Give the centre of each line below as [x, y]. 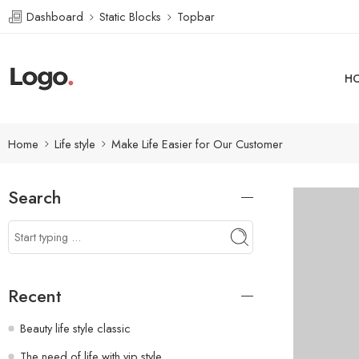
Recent [35, 296]
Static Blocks [130, 16]
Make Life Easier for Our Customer [197, 143]
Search [34, 198]
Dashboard [53, 16]
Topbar [196, 16]
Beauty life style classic [75, 328]
